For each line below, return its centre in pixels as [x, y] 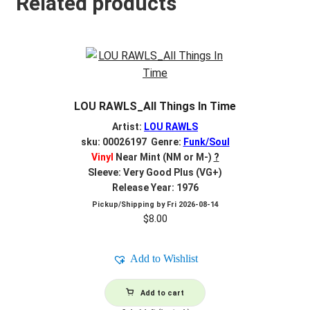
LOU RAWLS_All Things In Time [155, 107]
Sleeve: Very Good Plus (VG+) [155, 172]
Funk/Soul [206, 142]
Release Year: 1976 [155, 187]
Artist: [128, 126]
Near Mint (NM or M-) [162, 157]
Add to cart [162, 293]
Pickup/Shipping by [129, 205]
